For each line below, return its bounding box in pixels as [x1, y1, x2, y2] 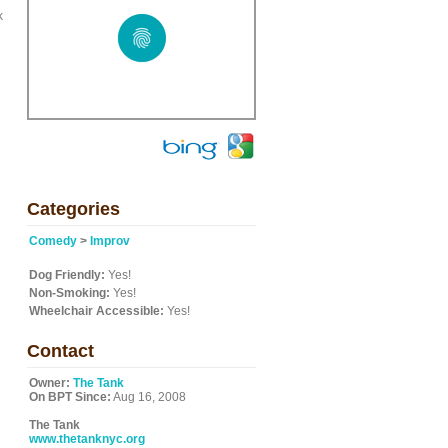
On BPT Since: [29, 390, 111, 404]
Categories [27, 199, 120, 219]
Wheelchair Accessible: [29, 304, 164, 318]
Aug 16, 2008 [111, 390, 186, 404]
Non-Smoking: [29, 286, 110, 300]
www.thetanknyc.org [29, 432, 145, 446]
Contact [27, 341, 94, 361]
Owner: [29, 376, 70, 390]
